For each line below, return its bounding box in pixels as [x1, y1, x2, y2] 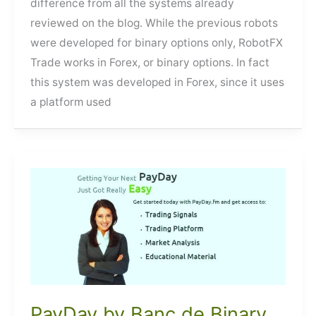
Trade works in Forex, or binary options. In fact [30, 56, 270, 70]
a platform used [30, 95, 112, 109]
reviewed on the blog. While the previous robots [30, 16, 279, 30]
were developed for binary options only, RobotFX [30, 36, 284, 50]
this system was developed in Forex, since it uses [30, 75, 285, 90]
